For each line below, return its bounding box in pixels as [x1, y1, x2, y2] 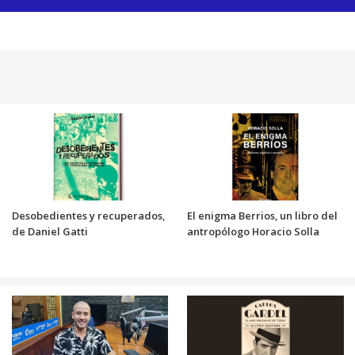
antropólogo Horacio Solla [187, 224, 319, 239]
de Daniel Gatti [11, 224, 88, 239]
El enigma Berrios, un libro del [187, 208, 338, 223]
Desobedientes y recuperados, [11, 208, 165, 223]
